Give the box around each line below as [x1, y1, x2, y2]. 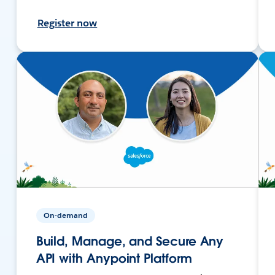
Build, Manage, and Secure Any [36, 233, 224, 249]
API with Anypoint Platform [36, 250, 192, 266]
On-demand [43, 209, 88, 220]
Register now [37, 16, 98, 29]
